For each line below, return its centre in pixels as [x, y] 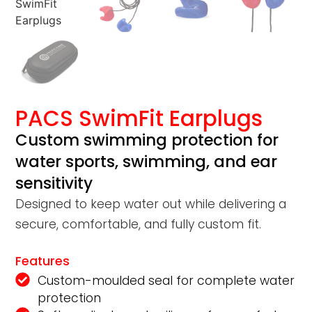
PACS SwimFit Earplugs [139, 118]
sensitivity [54, 183]
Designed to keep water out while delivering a [151, 204]
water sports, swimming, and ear [147, 161]
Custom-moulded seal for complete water [166, 281]
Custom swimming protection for [147, 140]
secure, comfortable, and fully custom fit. [139, 224]
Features [43, 262]
